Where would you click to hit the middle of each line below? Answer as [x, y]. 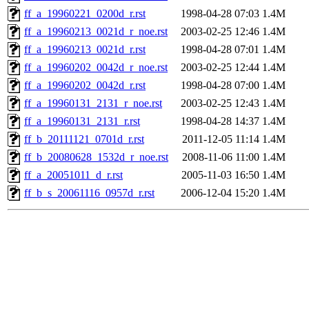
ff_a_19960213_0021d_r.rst [85, 50]
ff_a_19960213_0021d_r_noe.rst [96, 32]
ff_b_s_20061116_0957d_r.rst [89, 193]
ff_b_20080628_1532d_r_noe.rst [96, 157]
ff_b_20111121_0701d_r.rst [84, 139]
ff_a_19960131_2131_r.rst [82, 121]
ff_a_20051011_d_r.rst [73, 175]
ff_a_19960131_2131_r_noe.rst [93, 103]
